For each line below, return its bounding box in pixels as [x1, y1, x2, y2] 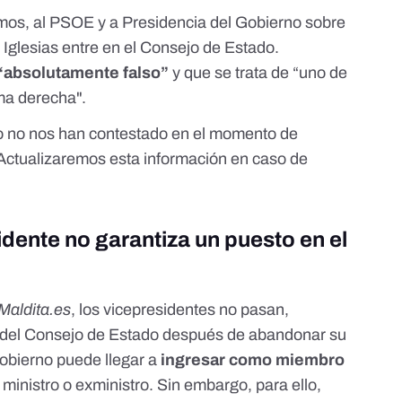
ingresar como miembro [161, 351, 345, 370]
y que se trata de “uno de [169, 64, 348, 83]
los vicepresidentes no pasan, [79, 301, 290, 319]
